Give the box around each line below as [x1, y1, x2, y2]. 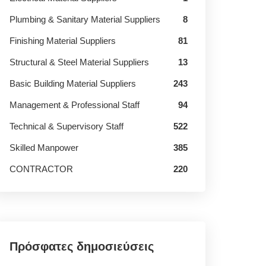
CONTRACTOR [9, 164, 73, 174]
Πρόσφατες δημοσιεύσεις [9, 240, 154, 253]
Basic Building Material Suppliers [9, 78, 136, 88]
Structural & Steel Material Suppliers [9, 57, 149, 67]
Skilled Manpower [9, 142, 78, 153]
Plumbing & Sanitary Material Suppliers [9, 14, 160, 24]
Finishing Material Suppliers [9, 36, 116, 46]
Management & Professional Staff [9, 100, 140, 110]
